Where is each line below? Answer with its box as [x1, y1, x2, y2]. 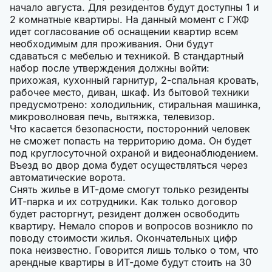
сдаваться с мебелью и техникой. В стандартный [10, 50, 243, 63]
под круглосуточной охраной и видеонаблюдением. [10, 147, 259, 160]
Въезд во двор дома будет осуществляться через [10, 159, 248, 172]
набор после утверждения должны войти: [10, 62, 209, 75]
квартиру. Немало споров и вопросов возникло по [10, 220, 253, 233]
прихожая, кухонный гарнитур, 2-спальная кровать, [10, 74, 259, 87]
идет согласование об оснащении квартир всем [10, 25, 238, 38]
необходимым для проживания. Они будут [10, 38, 213, 50]
